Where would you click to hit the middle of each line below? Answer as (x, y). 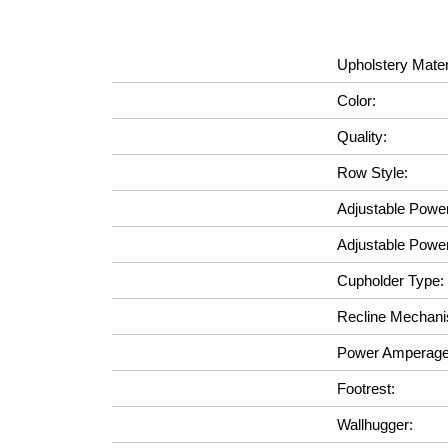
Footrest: (366, 388)
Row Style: (372, 172)
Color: (356, 100)
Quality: (362, 136)
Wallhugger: (375, 424)
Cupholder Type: (390, 280)
